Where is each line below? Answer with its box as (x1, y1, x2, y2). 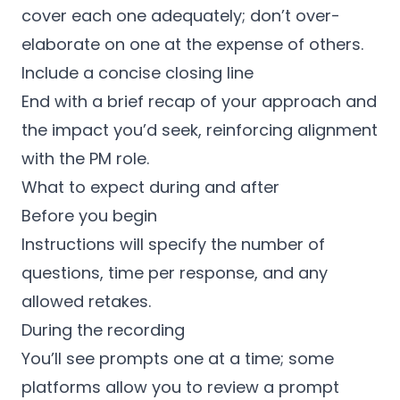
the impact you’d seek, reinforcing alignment (21, 119, 378, 141)
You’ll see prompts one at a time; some (21, 347, 334, 370)
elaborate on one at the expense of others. (21, 33, 363, 55)
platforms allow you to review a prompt (21, 376, 339, 398)
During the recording (21, 319, 185, 341)
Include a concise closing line (21, 62, 254, 84)
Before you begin (21, 204, 157, 227)
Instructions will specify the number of (21, 233, 325, 255)
